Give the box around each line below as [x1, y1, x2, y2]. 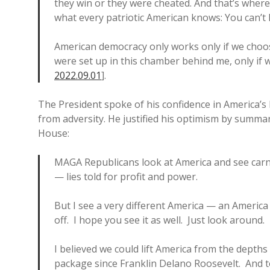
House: [38, 127, 69, 140]
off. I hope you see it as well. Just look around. [54, 213, 265, 227]
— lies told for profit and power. [54, 170, 198, 183]
